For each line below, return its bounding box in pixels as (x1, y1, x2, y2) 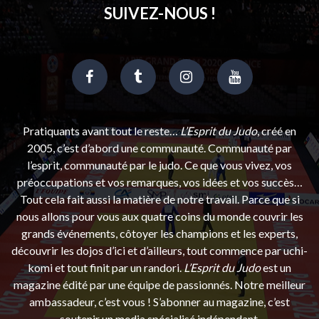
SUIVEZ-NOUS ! (103, 3, 216, 23)
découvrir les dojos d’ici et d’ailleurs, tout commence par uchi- (11, 243, 308, 257)
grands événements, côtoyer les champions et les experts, (21, 226, 298, 240)
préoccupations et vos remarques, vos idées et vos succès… (16, 174, 303, 189)
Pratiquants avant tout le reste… (23, 123, 180, 137)
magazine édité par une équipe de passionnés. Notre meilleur (14, 277, 305, 291)
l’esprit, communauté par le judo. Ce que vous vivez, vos (27, 157, 292, 172)
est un (261, 260, 291, 274)
